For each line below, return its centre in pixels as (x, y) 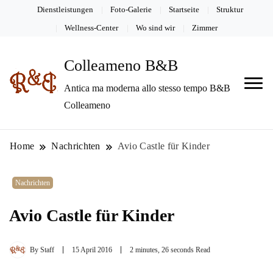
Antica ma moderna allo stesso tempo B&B (147, 88)
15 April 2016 (92, 250)
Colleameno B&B (121, 66)
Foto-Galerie (131, 9)
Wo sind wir (155, 27)
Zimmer (204, 27)
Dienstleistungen (65, 9)
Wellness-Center (92, 27)
